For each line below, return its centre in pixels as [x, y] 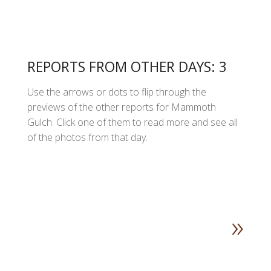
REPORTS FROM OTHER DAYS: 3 [127, 67]
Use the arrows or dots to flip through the [117, 92]
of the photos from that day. [87, 137]
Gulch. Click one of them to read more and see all [132, 122]
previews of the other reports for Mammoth [122, 107]
